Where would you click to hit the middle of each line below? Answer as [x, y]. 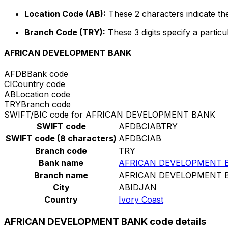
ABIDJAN [138, 188]
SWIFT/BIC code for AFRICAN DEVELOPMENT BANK [110, 115]
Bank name [61, 163]
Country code [39, 84]
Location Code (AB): [65, 13]
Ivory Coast [141, 200]
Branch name [61, 175]
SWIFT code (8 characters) [61, 139]
